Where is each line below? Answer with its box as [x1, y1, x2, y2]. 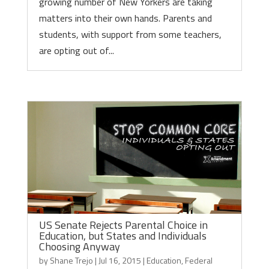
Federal [184, 254, 213, 267]
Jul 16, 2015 [98, 254, 141, 267]
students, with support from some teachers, [38, 27, 222, 41]
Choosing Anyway [38, 238, 120, 255]
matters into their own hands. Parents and [38, 11, 212, 25]
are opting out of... [38, 43, 114, 58]
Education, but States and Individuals [38, 228, 207, 244]
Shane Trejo [49, 254, 93, 267]
